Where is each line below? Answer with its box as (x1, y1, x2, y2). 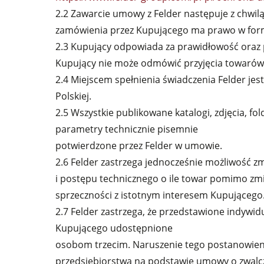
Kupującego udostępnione (55, 222, 173, 235)
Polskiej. (55, 90, 92, 103)
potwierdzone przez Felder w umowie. (55, 139, 223, 152)
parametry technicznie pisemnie (55, 123, 199, 136)
